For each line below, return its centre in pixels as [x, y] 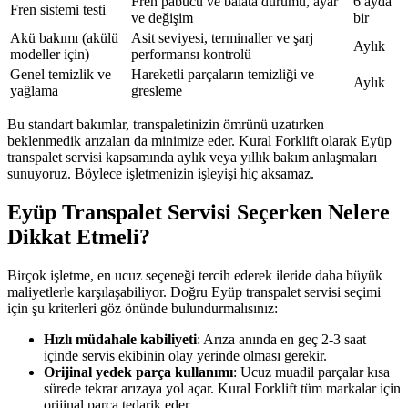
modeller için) [50, 55]
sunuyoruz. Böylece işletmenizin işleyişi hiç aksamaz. [161, 174]
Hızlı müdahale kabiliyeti [120, 339]
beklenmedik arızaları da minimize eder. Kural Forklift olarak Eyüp [199, 141]
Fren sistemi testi [58, 10]
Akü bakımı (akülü [64, 38]
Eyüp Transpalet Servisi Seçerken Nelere [199, 212]
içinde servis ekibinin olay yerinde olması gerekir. [185, 355]
